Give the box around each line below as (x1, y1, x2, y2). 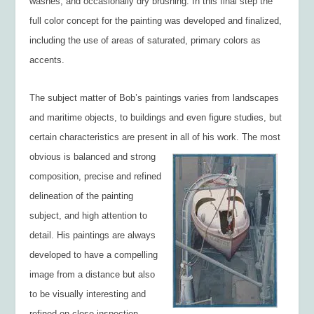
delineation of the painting (29, 190, 134, 201)
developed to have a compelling (29, 249, 158, 260)
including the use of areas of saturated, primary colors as (29, 34, 261, 46)
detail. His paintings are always (29, 229, 156, 240)
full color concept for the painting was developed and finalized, (29, 15, 282, 26)
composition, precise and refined (29, 170, 162, 182)
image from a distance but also (29, 268, 156, 280)
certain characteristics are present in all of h (29, 131, 208, 142)
